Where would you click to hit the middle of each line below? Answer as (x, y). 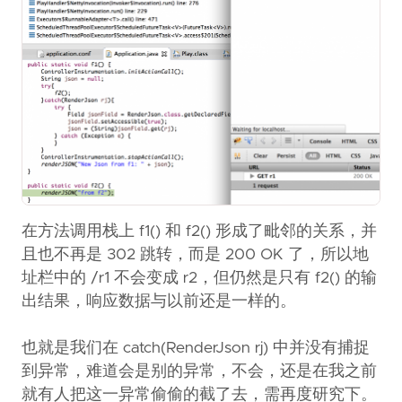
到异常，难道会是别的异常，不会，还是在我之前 (199, 372)
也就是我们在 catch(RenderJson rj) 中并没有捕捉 (196, 349)
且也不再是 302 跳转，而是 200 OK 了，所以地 (195, 255)
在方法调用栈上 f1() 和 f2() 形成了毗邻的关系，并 (199, 232)
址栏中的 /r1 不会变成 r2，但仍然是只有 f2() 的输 (199, 279)
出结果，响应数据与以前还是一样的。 (159, 302)
